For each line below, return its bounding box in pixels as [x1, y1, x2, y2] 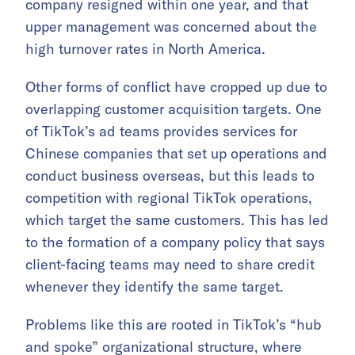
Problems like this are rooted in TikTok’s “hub [25, 315, 322, 334]
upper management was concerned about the [25, 17, 317, 36]
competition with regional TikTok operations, [25, 188, 312, 207]
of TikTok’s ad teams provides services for [25, 121, 297, 140]
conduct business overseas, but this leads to [25, 166, 315, 185]
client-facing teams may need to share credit [25, 254, 315, 273]
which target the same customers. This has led [25, 210, 329, 229]
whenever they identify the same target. [25, 277, 284, 296]
